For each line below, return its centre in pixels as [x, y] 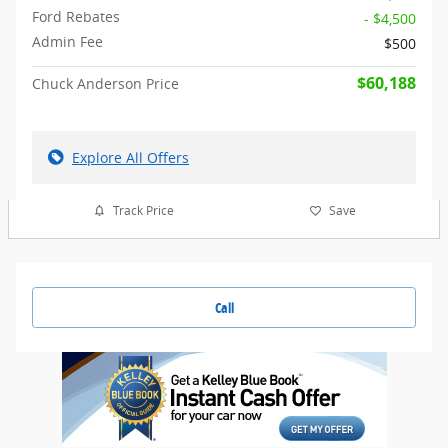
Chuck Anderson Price [105, 83]
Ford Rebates [76, 16]
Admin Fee [67, 41]
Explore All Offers [130, 157]
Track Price [143, 210]
